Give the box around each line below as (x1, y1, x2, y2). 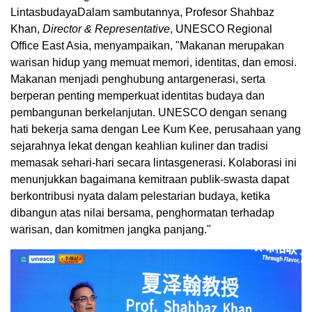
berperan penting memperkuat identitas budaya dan (10, 89, 265, 102)
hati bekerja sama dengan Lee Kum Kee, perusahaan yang (10, 123, 301, 135)
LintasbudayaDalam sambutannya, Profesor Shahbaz (10, 6, 274, 18)
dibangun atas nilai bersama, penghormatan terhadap (10, 206, 274, 219)
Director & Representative (42, 22, 170, 35)
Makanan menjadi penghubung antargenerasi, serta (10, 72, 265, 85)
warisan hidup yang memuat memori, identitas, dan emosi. (10, 56, 297, 68)
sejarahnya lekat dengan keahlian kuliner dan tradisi (10, 139, 268, 152)
